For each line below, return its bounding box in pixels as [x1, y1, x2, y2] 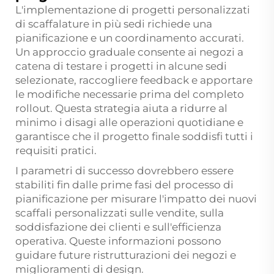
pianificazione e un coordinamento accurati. [15, 32, 244, 45]
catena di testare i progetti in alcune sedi [15, 60, 227, 73]
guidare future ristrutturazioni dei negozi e [15, 249, 236, 262]
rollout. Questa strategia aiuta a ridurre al [15, 102, 228, 115]
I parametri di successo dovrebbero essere [15, 165, 234, 177]
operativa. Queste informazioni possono [15, 235, 221, 248]
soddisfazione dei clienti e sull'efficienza [15, 221, 221, 234]
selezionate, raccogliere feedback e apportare [15, 74, 253, 87]
